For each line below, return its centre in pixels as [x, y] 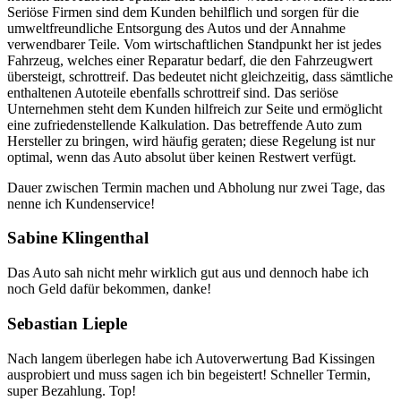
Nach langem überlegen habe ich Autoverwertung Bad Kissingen [191, 358]
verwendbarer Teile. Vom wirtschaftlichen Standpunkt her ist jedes [194, 44]
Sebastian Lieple [67, 323]
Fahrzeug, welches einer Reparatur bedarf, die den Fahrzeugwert [190, 60]
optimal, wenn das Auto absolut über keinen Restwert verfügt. [182, 157]
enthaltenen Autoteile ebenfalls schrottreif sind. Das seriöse [173, 92]
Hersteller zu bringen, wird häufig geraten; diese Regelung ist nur [191, 141]
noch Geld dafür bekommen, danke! [109, 289]
